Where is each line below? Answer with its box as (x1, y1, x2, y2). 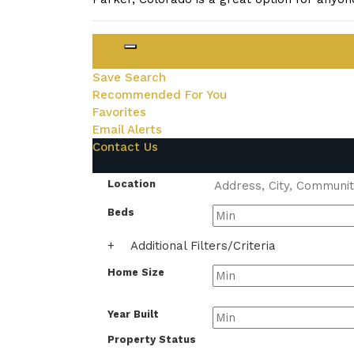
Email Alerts (92, 122, 162, 137)
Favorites (92, 105, 146, 119)
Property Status (107, 333, 196, 345)
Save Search (92, 70, 166, 85)
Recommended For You (92, 88, 227, 102)
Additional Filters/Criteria (130, 239, 276, 253)
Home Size (107, 266, 164, 278)
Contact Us (92, 140, 158, 154)
